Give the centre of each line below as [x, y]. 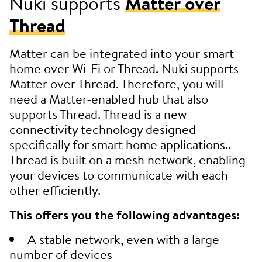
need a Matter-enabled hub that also [109, 99]
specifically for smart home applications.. [120, 144]
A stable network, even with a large [123, 239]
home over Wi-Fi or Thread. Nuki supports [124, 68]
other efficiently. [55, 190]
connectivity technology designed [103, 129]
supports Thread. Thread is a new [98, 114]
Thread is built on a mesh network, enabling [127, 160]
